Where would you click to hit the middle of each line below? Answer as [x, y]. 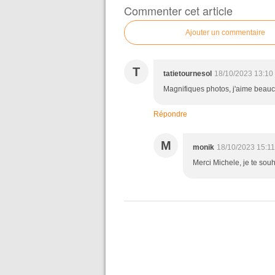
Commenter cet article [178, 10]
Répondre [170, 114]
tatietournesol [188, 74]
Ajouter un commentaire [225, 33]
